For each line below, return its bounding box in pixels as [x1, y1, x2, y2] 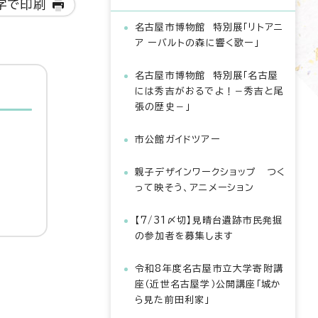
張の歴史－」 [135, 102, 191, 111]
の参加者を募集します [135, 231, 233, 241]
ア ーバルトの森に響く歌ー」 [135, 38, 259, 48]
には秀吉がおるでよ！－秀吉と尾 [135, 87, 284, 96]
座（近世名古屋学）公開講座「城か [135, 280, 282, 289]
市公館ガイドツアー [135, 135, 220, 144]
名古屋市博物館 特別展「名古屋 [135, 71, 278, 80]
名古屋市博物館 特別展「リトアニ [135, 23, 284, 32]
